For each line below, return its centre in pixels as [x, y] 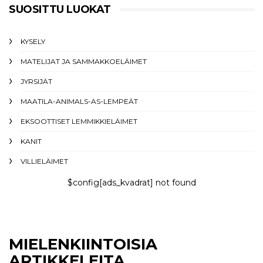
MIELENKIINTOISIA [83, 244]
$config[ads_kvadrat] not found [131, 183]
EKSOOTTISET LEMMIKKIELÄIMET [79, 121]
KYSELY [33, 41]
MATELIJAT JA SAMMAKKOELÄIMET [84, 61]
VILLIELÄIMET [44, 161]
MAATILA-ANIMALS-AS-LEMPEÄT [79, 101]
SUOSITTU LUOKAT [60, 9]
